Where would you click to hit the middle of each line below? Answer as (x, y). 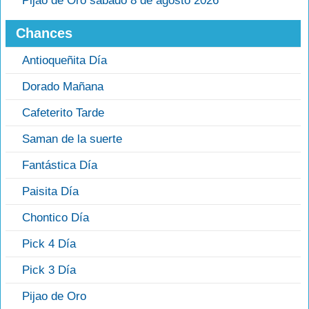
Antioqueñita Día (64, 60)
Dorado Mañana (63, 87)
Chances (44, 33)
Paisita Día (50, 191)
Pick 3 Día (49, 270)
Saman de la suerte (72, 139)
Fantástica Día (60, 165)
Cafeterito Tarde (63, 113)
